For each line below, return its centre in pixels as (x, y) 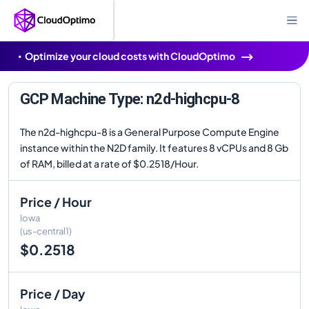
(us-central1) (46, 231)
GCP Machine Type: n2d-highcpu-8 (130, 99)
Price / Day (53, 293)
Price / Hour (56, 202)
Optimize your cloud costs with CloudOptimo (130, 56)
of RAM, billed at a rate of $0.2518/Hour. (109, 163)
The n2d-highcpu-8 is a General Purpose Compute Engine (150, 132)
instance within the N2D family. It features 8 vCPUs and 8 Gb (154, 148)
